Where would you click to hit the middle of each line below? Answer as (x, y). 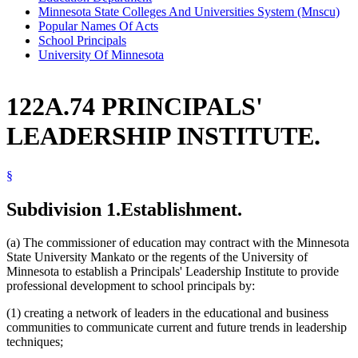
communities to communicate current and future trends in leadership (177, 328)
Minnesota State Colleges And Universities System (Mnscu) (189, 11)
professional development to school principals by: (131, 286)
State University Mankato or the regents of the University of (157, 257)
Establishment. (181, 209)
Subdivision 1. (64, 209)
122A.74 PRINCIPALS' (135, 107)
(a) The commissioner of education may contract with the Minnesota (178, 243)
